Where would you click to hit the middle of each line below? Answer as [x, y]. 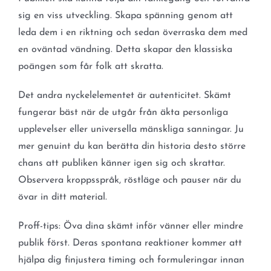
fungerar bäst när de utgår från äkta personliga [123, 113]
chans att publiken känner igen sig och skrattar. [121, 164]
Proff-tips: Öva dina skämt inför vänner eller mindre [130, 227]
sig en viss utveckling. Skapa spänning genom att [125, 16]
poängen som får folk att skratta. [90, 67]
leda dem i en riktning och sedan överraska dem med [132, 33]
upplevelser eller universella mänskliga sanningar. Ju [131, 130]
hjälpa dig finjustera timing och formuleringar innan [131, 260]
